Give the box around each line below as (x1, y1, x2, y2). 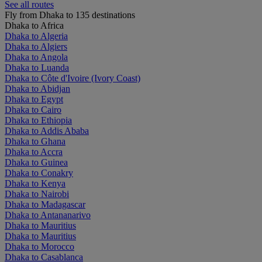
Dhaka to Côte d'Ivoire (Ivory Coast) (5, 73, 140, 83)
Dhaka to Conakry (5, 167, 73, 178)
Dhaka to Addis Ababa (5, 125, 89, 136)
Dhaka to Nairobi (5, 188, 69, 199)
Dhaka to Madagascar (5, 199, 85, 209)
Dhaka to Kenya (5, 178, 65, 188)
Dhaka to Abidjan (5, 83, 70, 94)
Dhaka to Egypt (5, 94, 63, 104)
